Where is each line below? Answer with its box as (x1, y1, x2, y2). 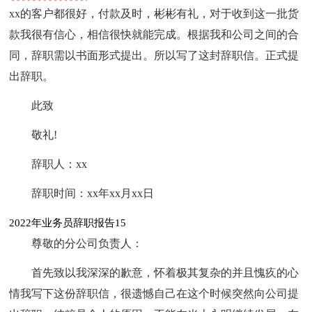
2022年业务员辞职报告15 (9, 217, 127, 228)
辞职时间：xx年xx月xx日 (31, 187, 155, 199)
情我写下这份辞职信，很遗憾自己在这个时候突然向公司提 (9, 287, 299, 299)
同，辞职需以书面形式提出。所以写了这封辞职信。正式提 (9, 49, 299, 61)
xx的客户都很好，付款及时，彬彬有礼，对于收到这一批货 (9, 7, 299, 19)
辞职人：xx (31, 157, 88, 170)
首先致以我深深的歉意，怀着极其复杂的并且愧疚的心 (31, 266, 299, 279)
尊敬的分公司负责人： (31, 237, 143, 249)
